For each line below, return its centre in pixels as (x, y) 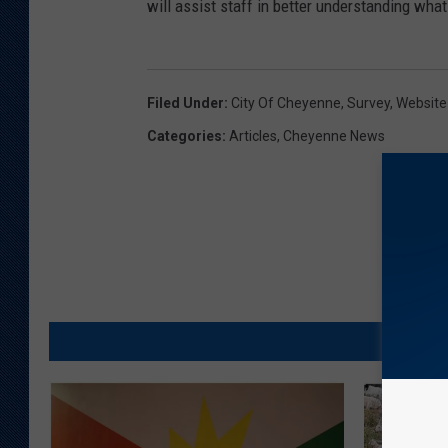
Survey (368, 103)
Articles (253, 136)
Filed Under (185, 103)
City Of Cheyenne (286, 103)
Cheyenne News (334, 136)
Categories (184, 136)
